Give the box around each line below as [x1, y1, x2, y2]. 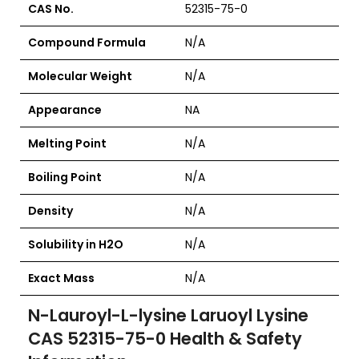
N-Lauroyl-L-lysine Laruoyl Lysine [28, 304, 309, 327]
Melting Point [28, 135, 107, 151]
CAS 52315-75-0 [28, 327, 170, 350]
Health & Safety [170, 327, 302, 350]
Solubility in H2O [28, 236, 123, 252]
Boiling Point [28, 169, 102, 185]
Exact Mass [28, 270, 95, 286]
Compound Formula [28, 34, 146, 50]
